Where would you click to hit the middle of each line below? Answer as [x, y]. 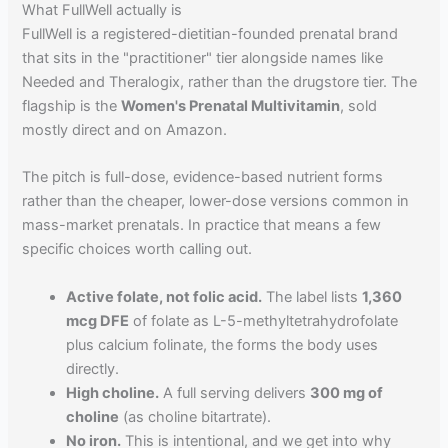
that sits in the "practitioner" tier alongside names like [203, 58]
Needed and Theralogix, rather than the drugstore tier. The [220, 82]
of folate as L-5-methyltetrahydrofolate [264, 320]
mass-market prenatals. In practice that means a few [202, 225]
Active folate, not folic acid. [164, 296]
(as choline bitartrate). [195, 416]
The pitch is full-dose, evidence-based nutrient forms [203, 177]
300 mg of [347, 392]
